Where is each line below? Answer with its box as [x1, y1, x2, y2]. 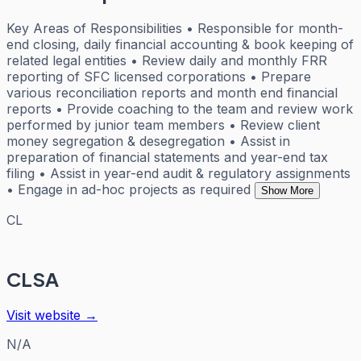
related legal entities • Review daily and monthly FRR [6, 52, 327, 68]
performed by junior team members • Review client [6, 116, 320, 133]
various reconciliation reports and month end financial [6, 84, 338, 101]
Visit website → [6, 306, 98, 323]
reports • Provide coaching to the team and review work [6, 100, 353, 117]
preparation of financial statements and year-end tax [6, 148, 328, 165]
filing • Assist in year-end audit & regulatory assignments [6, 164, 351, 181]
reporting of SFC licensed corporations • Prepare [6, 68, 311, 85]
